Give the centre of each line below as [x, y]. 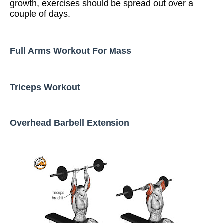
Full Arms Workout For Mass [71, 51]
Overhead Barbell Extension [70, 123]
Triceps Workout [45, 87]
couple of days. [40, 14]
